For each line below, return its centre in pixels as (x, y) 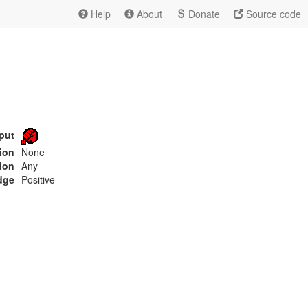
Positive (38, 179)
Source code (272, 14)
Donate (203, 14)
